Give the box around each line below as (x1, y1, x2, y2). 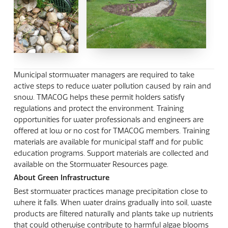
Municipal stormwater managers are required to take (13, 70, 194, 79)
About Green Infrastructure (13, 173, 109, 183)
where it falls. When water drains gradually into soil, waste (13, 197, 212, 207)
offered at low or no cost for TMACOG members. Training (13, 126, 210, 135)
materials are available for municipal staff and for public (13, 137, 204, 147)
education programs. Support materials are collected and (13, 148, 209, 158)
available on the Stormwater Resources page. (13, 159, 168, 169)
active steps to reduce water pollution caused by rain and (13, 81, 211, 91)
